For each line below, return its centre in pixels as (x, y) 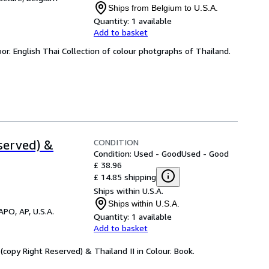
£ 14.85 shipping (125, 177)
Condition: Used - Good (138, 153)
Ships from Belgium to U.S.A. (163, 8)
